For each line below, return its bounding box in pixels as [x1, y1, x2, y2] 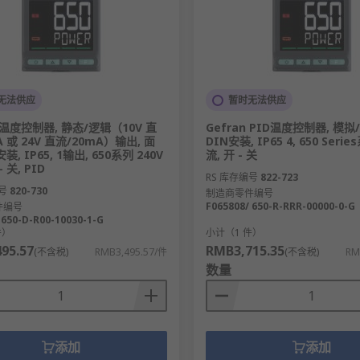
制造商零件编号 [205, 186, 273, 201]
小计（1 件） [205, 226, 262, 240]
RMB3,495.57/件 [94, 245, 167, 260]
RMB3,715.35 [205, 242, 284, 260]
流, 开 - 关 [205, 147, 257, 163]
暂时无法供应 [227, 93, 286, 108]
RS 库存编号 [205, 170, 258, 185]
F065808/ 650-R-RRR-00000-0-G [205, 199, 355, 214]
